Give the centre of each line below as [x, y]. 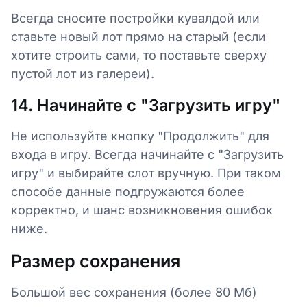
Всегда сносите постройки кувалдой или [135, 18]
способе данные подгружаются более [128, 191]
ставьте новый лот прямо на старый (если [138, 36]
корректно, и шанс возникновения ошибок [142, 210]
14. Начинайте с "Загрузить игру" [146, 105]
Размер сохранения [96, 261]
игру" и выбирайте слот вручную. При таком [146, 173]
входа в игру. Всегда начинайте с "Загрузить [147, 154]
